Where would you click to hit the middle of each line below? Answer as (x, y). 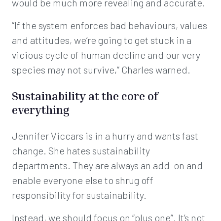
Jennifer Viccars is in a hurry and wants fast (105, 136)
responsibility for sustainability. (79, 195)
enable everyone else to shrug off (83, 180)
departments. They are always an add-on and (107, 165)
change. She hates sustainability (81, 150)
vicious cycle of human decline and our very (106, 55)
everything (41, 110)
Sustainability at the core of (85, 96)
